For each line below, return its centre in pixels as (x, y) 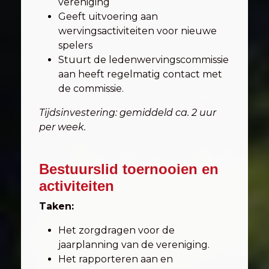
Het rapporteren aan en (116, 259)
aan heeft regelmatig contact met (140, 74)
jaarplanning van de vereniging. (134, 245)
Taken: (56, 206)
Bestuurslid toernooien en (129, 169)
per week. (62, 127)
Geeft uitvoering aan (108, 17)
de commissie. (91, 89)
